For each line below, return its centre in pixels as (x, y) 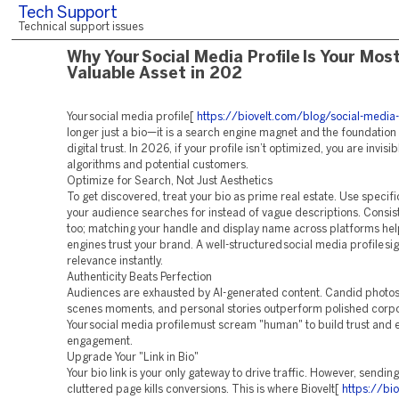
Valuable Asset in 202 (155, 74)
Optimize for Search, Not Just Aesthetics (170, 181)
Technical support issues (81, 27)
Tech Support (68, 14)
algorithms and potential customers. (158, 165)
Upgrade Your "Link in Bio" (133, 358)
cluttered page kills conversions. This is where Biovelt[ (204, 390)
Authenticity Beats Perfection (139, 277)
